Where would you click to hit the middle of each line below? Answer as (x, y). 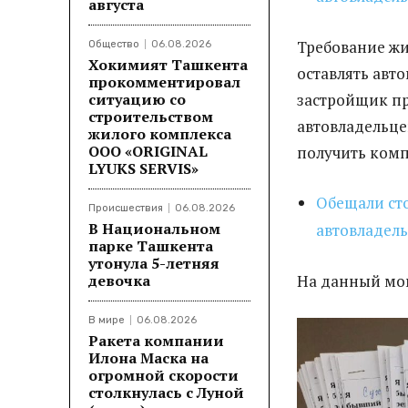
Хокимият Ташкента (168, 64)
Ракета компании (156, 340)
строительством (151, 116)
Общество (114, 44)
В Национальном (154, 228)
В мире (107, 320)
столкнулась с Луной (166, 392)
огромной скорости (163, 375)
